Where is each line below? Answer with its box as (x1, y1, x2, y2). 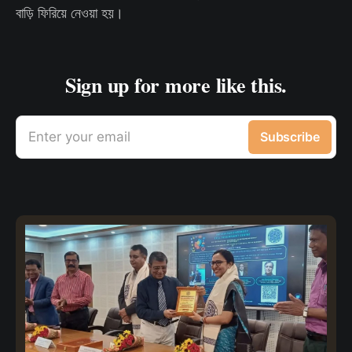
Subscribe (259, 129, 320, 145)
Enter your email (28, 129, 130, 145)
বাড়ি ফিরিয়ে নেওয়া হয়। (16, 3, 123, 22)
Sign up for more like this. (65, 70, 287, 100)
